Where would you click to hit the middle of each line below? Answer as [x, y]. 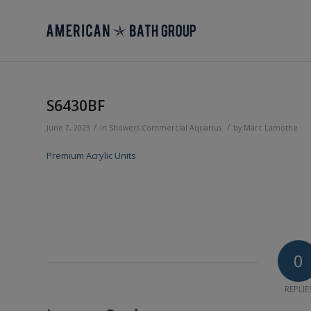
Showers [124, 128]
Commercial [165, 128]
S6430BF [76, 106]
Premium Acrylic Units [91, 156]
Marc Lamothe [271, 128]
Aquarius [205, 128]
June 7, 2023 [68, 128]
